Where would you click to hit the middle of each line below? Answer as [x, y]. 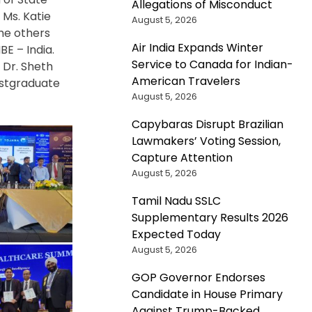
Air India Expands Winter [197, 47]
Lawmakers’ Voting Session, [206, 141]
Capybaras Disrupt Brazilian [207, 124]
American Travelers [186, 81]
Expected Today [176, 234]
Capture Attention [182, 157]
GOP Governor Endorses [198, 277]
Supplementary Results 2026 [210, 217]
